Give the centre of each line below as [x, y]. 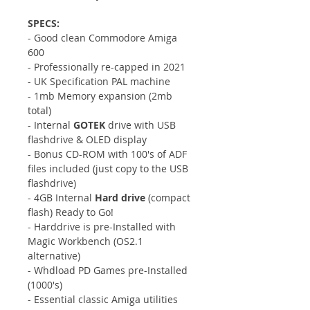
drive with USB [140, 125]
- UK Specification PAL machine [99, 81]
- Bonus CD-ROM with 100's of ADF [107, 154]
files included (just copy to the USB [108, 168]
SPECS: [44, 23]
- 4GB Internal [61, 197]
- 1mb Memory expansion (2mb [100, 95]
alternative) [54, 255]
